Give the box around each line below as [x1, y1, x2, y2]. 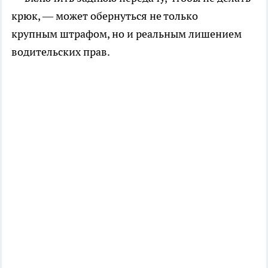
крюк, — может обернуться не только [11, 8, 198, 23]
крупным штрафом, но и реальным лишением [11, 26, 242, 41]
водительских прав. [11, 44, 110, 59]
